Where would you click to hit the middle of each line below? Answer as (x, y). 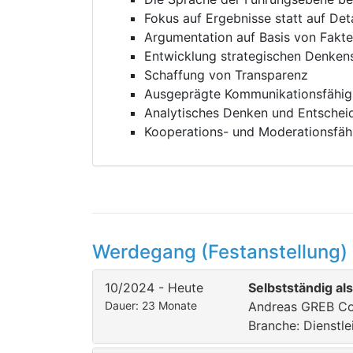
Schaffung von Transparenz (226, 75)
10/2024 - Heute (154, 288)
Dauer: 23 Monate (151, 305)
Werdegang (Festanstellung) (220, 252)
